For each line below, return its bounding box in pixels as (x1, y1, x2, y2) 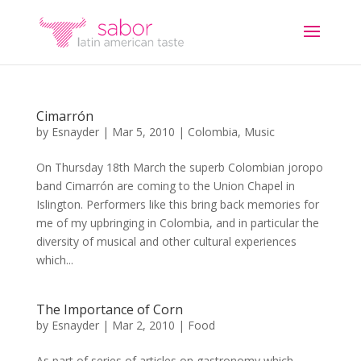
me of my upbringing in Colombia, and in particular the (35, 215, 319, 230)
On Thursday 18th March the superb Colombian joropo (35, 160, 323, 175)
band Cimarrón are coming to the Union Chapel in (35, 178, 295, 193)
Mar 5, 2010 (111, 124, 175, 139)
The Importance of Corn (35, 301, 183, 318)
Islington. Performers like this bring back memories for (35, 197, 319, 212)
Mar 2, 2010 (111, 317, 175, 333)
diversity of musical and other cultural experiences (35, 234, 297, 249)
